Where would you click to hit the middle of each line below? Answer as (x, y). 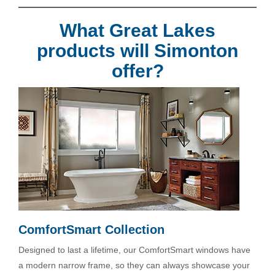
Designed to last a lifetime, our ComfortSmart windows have (134, 250)
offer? (137, 71)
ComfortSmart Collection (91, 230)
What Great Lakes (137, 31)
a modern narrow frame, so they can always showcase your (134, 265)
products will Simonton (137, 51)
